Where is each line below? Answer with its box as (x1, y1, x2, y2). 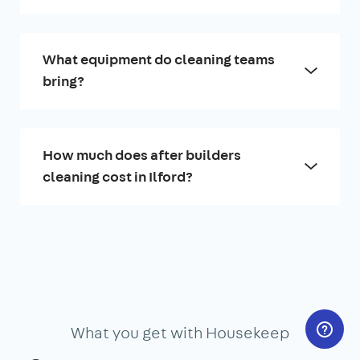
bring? (43, 72, 84, 91)
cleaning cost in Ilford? (43, 167, 193, 186)
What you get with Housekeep (70, 321, 290, 343)
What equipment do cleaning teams (43, 50, 275, 69)
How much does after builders (43, 145, 241, 165)
